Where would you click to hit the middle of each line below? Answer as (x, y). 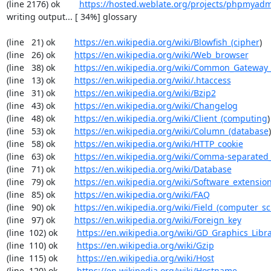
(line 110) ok (41, 245)
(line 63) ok (40, 156)
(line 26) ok (40, 55)
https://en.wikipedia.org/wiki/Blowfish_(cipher (167, 42)
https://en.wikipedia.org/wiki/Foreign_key (158, 220)
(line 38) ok (40, 67)
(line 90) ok (40, 207)
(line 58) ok (40, 144)
